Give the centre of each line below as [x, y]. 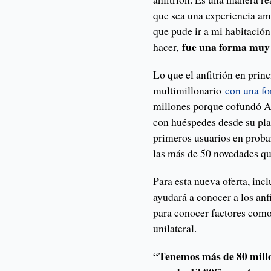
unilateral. [177, 228]
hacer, [168, 47]
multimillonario [189, 90]
